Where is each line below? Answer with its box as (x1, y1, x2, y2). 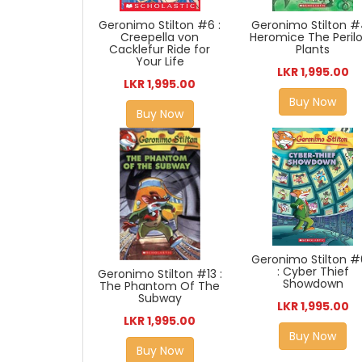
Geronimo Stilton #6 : (99, 17, 221, 34)
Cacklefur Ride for (109, 41, 211, 58)
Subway (137, 289, 182, 306)
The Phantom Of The (99, 277, 221, 294)
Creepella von (120, 29, 200, 46)
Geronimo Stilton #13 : (97, 265, 222, 282)
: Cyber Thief (276, 263, 349, 280)
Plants (296, 40, 330, 57)
